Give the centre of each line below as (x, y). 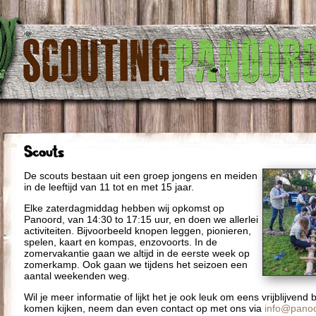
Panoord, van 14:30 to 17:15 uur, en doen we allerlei (141, 220)
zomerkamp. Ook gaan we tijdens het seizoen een (136, 265)
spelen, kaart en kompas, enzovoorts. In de (121, 242)
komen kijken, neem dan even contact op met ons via (144, 309)
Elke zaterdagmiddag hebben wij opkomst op (124, 208)
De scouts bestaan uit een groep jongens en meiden (141, 176)
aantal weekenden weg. (77, 276)
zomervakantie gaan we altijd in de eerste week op (137, 254)
